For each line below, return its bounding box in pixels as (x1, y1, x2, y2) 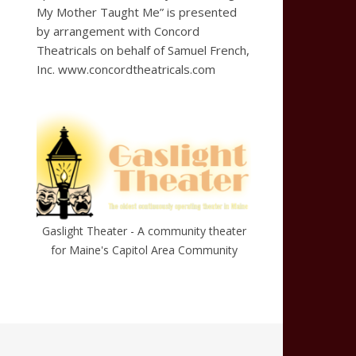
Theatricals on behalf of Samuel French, (37, 42, 250, 58)
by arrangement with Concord (37, 23, 199, 39)
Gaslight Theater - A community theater (41, 223, 246, 238)
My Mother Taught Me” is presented (37, 4, 237, 20)
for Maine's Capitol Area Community (50, 242, 238, 257)
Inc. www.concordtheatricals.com (37, 61, 215, 77)
